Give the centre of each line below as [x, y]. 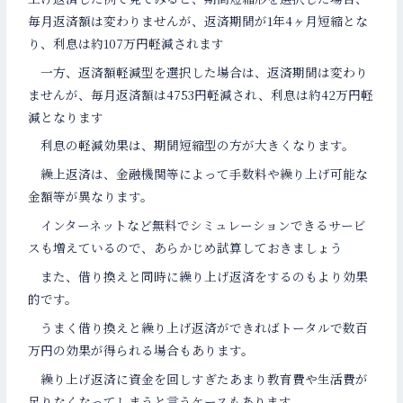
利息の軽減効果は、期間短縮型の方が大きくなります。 [192, 145]
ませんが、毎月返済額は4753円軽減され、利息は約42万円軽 [201, 94]
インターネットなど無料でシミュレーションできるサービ [197, 225]
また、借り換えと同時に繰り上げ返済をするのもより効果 [198, 276]
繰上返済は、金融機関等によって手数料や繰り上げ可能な [198, 174]
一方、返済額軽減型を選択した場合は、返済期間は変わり [198, 72]
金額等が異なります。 [91, 197]
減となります [66, 116]
